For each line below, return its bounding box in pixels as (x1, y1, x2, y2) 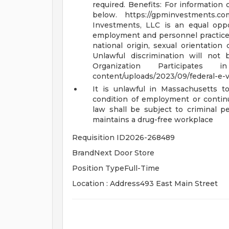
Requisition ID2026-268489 (72, 133, 175, 142)
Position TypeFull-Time (72, 164, 159, 173)
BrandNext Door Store (72, 148, 154, 157)
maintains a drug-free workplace (93, 115, 213, 124)
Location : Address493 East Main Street (72, 179, 218, 188)
